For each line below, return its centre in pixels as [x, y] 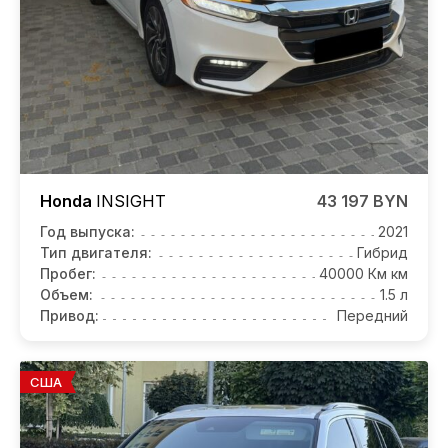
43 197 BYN [362, 200]
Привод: [69, 315]
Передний [372, 315]
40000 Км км [363, 273]
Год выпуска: [87, 231]
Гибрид [382, 252]
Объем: [66, 294]
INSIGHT [131, 200]
